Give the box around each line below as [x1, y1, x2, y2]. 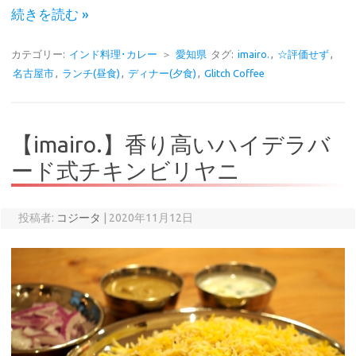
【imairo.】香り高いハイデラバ [11, 132, 331, 157]
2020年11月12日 [108, 211, 193, 224]
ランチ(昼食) [62, 68, 120, 79]
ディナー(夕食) [128, 68, 196, 79]
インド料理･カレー [69, 48, 157, 60]
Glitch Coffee [204, 68, 265, 79]
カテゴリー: [11, 48, 68, 60]
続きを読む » [11, 6, 89, 21]
